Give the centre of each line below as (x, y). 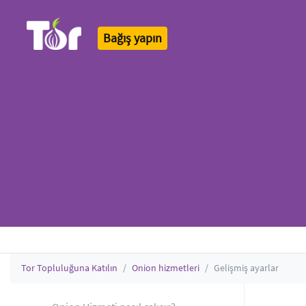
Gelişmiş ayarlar (246, 268)
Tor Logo (41, 55)
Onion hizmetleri (166, 268)
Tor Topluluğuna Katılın (69, 268)
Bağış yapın (133, 38)
